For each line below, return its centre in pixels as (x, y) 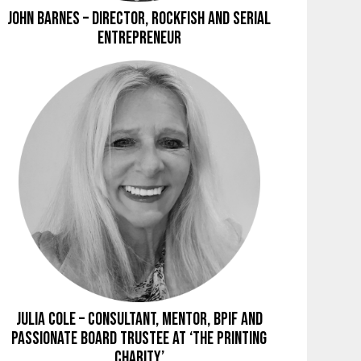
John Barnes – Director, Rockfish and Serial (139, 19)
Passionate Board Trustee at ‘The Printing (139, 338)
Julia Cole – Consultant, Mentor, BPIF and (139, 319)
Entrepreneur (139, 38)
